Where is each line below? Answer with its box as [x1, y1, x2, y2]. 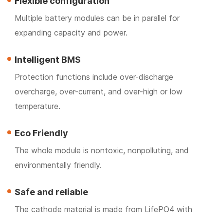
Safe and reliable [15, 187, 88, 198]
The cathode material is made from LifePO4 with [15, 204, 192, 215]
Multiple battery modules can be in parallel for [15, 13, 180, 23]
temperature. [15, 101, 60, 111]
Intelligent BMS [15, 54, 81, 65]
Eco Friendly [15, 128, 68, 139]
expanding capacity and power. [15, 28, 127, 38]
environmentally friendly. [15, 160, 104, 170]
